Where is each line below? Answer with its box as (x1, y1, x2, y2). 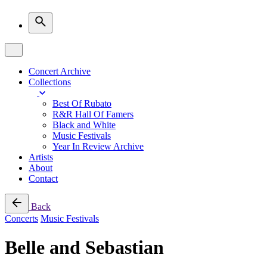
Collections (29, 77, 71, 87)
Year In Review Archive (52, 141, 144, 151)
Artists (29, 152, 53, 162)
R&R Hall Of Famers (52, 109, 133, 119)
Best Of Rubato (52, 98, 111, 108)
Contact (29, 173, 58, 184)
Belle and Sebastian (5, 237, 164, 259)
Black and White (52, 120, 116, 130)
